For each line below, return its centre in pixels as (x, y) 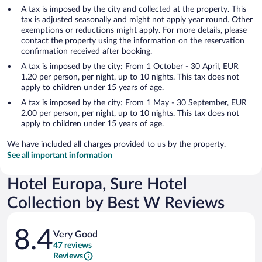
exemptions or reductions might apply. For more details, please (134, 30)
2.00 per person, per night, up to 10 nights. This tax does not (130, 113)
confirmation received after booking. (87, 51)
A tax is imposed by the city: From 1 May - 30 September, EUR (134, 103)
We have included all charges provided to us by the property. (116, 144)
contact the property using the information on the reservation (133, 41)
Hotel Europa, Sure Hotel (97, 184)
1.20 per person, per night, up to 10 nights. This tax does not (130, 77)
